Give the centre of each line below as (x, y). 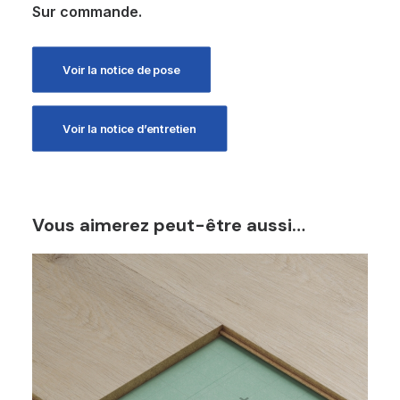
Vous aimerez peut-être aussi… (169, 225)
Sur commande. (87, 12)
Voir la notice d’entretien (129, 129)
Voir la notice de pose (121, 70)
